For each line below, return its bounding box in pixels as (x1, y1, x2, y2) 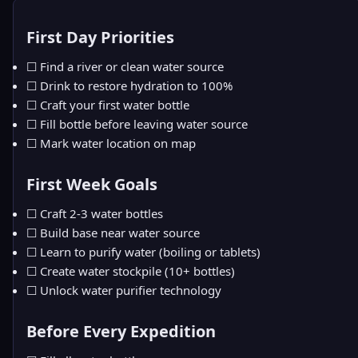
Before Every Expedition (26, 320, 216, 342)
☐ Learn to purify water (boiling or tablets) (26, 244, 261, 260)
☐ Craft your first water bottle (26, 97, 189, 113)
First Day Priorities (26, 26, 174, 48)
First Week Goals (26, 173, 157, 195)
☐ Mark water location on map (26, 135, 196, 151)
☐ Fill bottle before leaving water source (26, 116, 248, 132)
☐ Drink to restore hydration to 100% (26, 78, 233, 93)
